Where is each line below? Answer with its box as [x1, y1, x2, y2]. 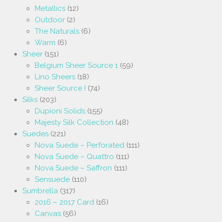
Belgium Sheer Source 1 [35, 60, 118, 70]
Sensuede [35, 174, 70, 184]
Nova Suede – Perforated [35, 140, 124, 150]
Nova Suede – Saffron [35, 163, 112, 172]
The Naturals [35, 26, 79, 36]
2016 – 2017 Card [35, 197, 94, 207]
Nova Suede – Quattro [35, 152, 114, 161]
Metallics [35, 3, 65, 13]
